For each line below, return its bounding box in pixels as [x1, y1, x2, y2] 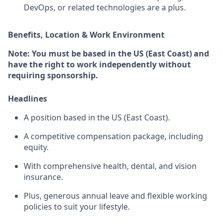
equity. [24, 141, 49, 153]
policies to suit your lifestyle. [24, 201, 130, 212]
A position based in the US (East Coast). [24, 111, 170, 123]
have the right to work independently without [8, 58, 191, 70]
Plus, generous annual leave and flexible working [24, 190, 207, 201]
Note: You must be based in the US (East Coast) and [8, 48, 209, 59]
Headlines [8, 93, 47, 104]
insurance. [24, 171, 63, 182]
